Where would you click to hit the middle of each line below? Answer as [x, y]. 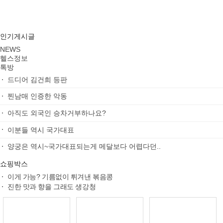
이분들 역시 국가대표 [41, 130]
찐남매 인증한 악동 [37, 96]
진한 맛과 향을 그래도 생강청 [52, 186]
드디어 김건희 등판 [37, 79]
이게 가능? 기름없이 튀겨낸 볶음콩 [60, 176]
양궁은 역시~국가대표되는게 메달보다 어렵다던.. [84, 147]
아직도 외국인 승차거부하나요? [57, 113]
